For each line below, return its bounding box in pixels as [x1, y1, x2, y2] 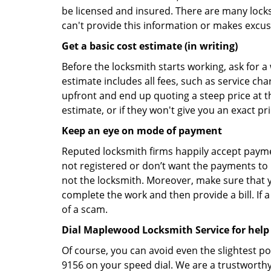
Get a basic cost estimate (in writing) [62, 39, 238, 53]
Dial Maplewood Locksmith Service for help [62, 223, 269, 237]
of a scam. [62, 203, 108, 216]
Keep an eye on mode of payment [62, 124, 222, 137]
